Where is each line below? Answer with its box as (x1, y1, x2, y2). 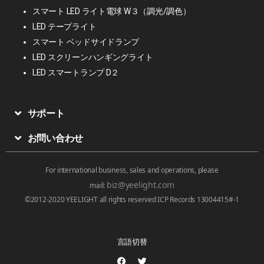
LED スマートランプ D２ (32, 67, 120, 77)
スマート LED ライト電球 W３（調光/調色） (32, 6, 191, 16)
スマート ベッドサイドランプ (32, 37, 140, 47)
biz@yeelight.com (106, 179, 174, 190)
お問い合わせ (27, 132, 83, 144)
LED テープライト (32, 21, 97, 31)
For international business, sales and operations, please (45, 164, 219, 175)
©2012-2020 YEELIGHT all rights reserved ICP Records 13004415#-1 (25, 194, 239, 204)
